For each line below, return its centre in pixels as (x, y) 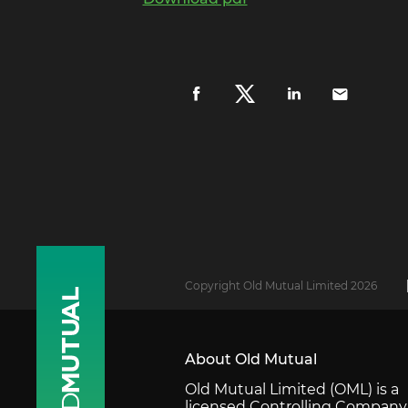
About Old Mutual (251, 359)
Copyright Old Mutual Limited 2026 (281, 285)
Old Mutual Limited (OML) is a (292, 389)
